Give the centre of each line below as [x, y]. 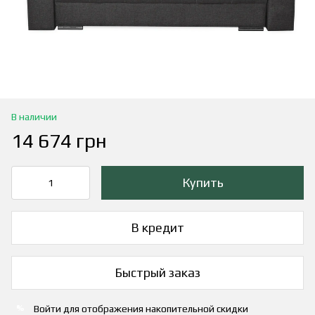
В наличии [34, 116]
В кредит [157, 228]
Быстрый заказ [157, 273]
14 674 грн [59, 140]
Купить [202, 182]
